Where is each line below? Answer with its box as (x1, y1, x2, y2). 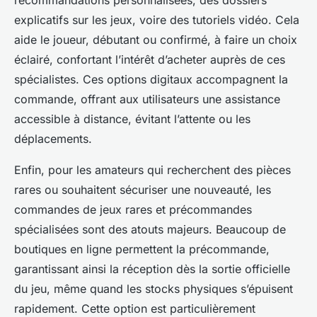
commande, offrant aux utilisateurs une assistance (14, 91, 280, 106)
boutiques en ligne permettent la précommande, (14, 241, 270, 256)
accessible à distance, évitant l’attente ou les (14, 111, 250, 126)
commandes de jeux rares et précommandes (14, 202, 252, 217)
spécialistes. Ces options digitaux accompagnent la (14, 71, 288, 86)
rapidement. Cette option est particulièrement (14, 301, 255, 316)
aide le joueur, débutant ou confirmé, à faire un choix (14, 32, 297, 47)
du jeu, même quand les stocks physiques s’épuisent (14, 281, 293, 296)
